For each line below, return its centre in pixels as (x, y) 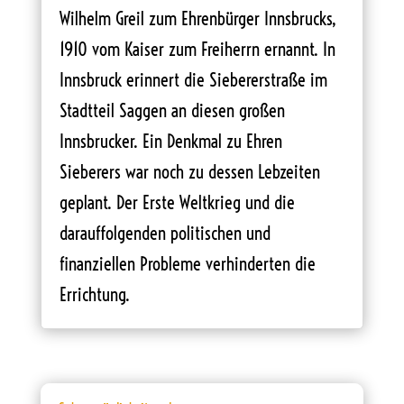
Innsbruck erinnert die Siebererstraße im (193, 79)
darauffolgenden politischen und (165, 233)
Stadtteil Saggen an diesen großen (172, 110)
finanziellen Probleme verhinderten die (187, 263)
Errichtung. (96, 294)
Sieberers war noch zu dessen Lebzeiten (189, 171)
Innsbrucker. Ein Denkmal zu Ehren (170, 141)
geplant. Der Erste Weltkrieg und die (177, 202)
